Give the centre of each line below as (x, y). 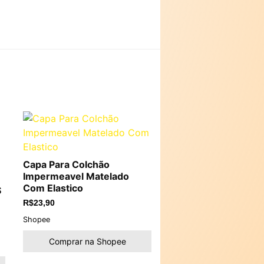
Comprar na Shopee (87, 241)
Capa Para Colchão (66, 164)
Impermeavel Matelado (76, 176)
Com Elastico (53, 188)
